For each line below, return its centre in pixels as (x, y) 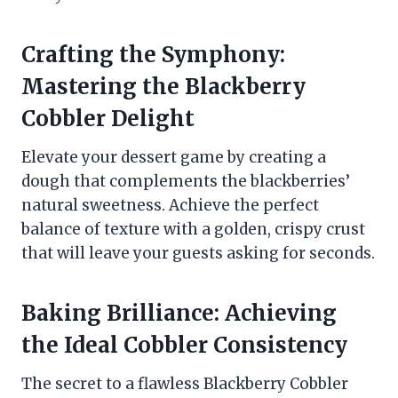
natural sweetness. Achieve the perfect (170, 206)
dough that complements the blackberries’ (186, 182)
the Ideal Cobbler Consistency (184, 346)
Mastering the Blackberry (163, 87)
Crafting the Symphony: (153, 55)
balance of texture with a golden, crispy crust (193, 230)
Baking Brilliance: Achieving (179, 314)
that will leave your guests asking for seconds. (198, 254)
